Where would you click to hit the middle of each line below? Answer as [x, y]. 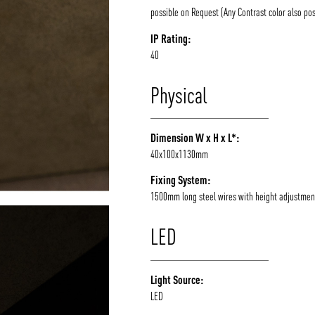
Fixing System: [181, 180]
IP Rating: [171, 38]
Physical [179, 95]
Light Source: [177, 279]
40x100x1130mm [180, 154]
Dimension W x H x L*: [195, 137]
